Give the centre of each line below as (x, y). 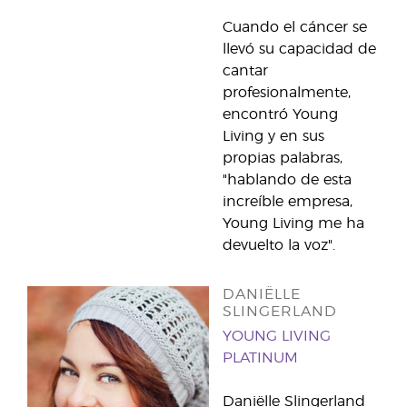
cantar (245, 71)
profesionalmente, (287, 93)
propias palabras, (283, 158)
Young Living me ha (293, 223)
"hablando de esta (287, 180)
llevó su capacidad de (299, 49)
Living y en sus (273, 136)
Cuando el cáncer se (295, 27)
